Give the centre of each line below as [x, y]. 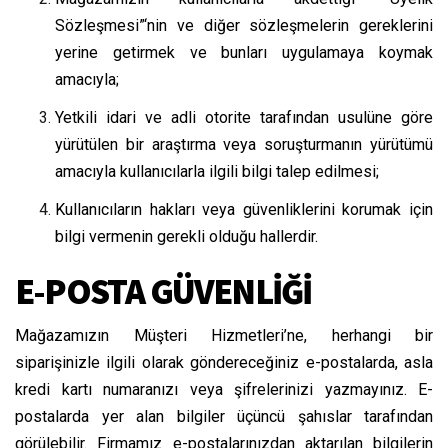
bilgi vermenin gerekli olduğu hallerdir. [186, 236]
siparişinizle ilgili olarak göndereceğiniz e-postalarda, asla [224, 362]
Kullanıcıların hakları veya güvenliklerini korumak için [244, 209]
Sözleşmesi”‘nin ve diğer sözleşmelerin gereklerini [244, 25]
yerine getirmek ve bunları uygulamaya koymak [244, 52]
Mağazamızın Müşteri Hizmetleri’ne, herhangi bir [224, 335]
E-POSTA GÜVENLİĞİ [163, 291]
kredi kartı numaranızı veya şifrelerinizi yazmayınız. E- [224, 389]
